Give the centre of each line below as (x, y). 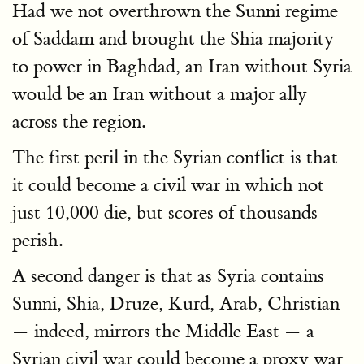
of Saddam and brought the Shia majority (173, 39)
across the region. (79, 121)
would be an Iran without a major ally (160, 94)
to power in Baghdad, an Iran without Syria (182, 66)
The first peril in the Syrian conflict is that (175, 157)
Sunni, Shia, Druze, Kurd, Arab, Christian (176, 303)
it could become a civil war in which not (168, 185)
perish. (37, 240)
